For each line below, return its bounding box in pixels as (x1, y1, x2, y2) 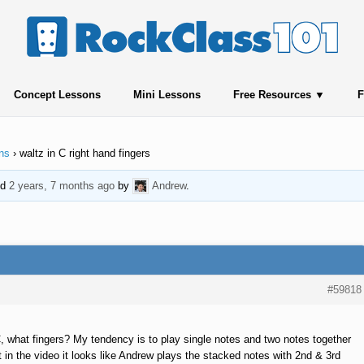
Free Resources (232, 89, 311, 101)
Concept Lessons (13, 89, 101, 101)
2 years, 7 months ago (8, 179, 115, 192)
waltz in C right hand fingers (19, 147, 150, 159)
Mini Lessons (132, 89, 201, 101)
